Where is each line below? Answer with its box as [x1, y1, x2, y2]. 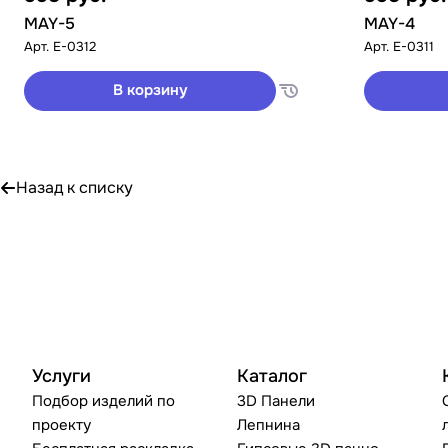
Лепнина [237, 415, 301, 435]
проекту [32, 415, 91, 435]
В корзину [113, 80, 187, 101]
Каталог [237, 365, 308, 387]
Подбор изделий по [32, 391, 175, 411]
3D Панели [237, 391, 316, 411]
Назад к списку [16, 176, 133, 198]
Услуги [32, 365, 91, 387]
